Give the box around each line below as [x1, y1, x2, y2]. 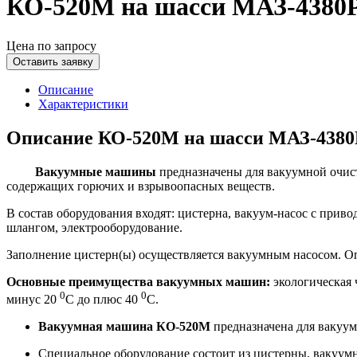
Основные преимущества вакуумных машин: [6, 274, 270, 288]
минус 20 [6, 292, 60, 307]
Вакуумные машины [6, 164, 156, 178]
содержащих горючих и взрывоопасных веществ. [6, 178, 275, 193]
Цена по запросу [6, 38, 96, 53]
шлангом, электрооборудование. [6, 220, 182, 234]
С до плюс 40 [65, 292, 141, 307]
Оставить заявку [13, 55, 93, 68]
